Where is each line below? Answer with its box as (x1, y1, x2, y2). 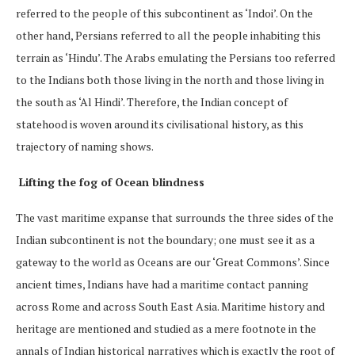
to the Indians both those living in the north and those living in (16, 71, 324, 87)
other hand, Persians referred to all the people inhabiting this (16, 27, 321, 43)
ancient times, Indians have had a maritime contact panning (16, 276, 308, 292)
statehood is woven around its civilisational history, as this (16, 116, 303, 132)
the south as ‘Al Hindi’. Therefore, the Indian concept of (16, 94, 288, 109)
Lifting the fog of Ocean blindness (16, 174, 208, 189)
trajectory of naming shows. (16, 138, 158, 154)
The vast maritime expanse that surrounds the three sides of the (16, 209, 334, 225)
